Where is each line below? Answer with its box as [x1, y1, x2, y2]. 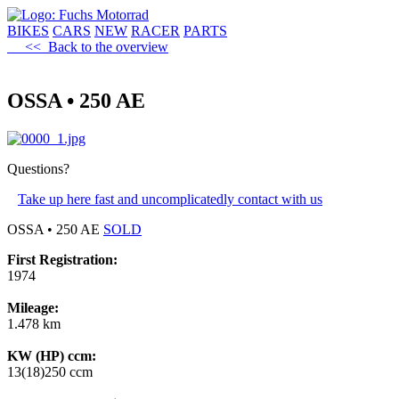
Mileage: [7, 299, 59, 315]
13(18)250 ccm [7, 363, 93, 379]
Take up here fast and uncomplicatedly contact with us [18, 191, 322, 207]
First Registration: [7, 251, 118, 267]
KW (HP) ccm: [7, 347, 96, 363]
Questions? [7, 160, 69, 176]
